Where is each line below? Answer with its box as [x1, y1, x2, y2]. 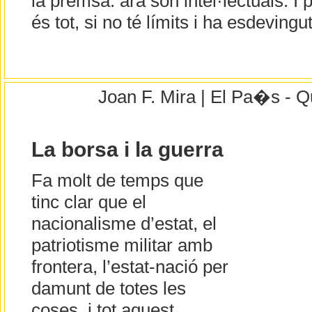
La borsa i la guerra [31, 138, 224, 162]
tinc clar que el [31, 192, 146, 212]
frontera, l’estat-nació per [31, 257, 228, 277]
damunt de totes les [31, 279, 186, 299]
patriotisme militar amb [31, 235, 212, 256]
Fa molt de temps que [31, 171, 203, 191]
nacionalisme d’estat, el [31, 214, 217, 234]
